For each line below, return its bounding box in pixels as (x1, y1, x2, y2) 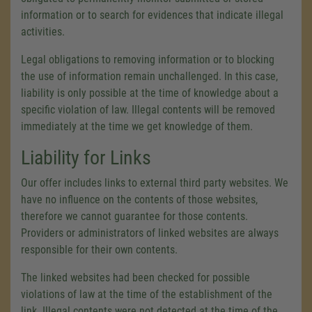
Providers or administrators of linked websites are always (21, 226, 279, 240)
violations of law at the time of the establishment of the (21, 288, 272, 301)
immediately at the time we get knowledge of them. (21, 120, 253, 133)
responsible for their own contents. (21, 243, 178, 256)
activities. (21, 25, 65, 38)
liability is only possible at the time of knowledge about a (21, 86, 279, 100)
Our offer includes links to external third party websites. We (21, 176, 288, 189)
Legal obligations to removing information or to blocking (21, 53, 274, 66)
